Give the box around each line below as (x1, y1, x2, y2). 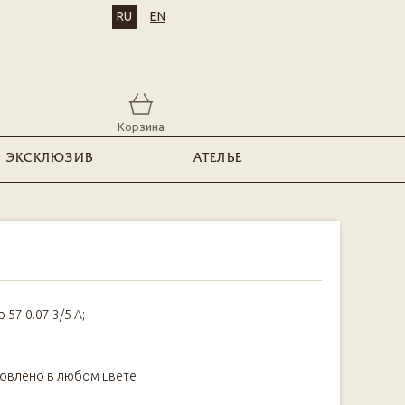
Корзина (118, 120, 165, 133)
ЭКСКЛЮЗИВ (5, 153, 94, 165)
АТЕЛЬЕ (193, 153, 243, 165)
